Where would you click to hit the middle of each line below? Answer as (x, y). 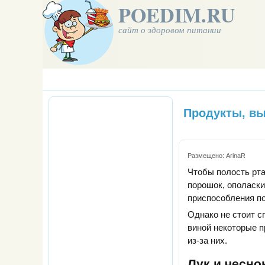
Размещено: (207, 156)
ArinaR (236, 156)
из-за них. (207, 241)
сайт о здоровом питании (170, 30)
